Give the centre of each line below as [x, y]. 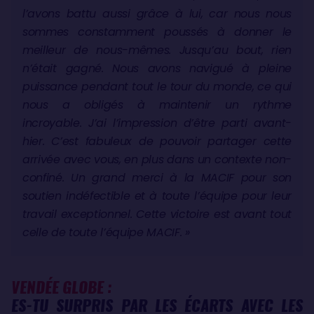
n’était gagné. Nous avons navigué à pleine [157, 68]
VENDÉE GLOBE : [62, 287]
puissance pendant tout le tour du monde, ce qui [157, 86]
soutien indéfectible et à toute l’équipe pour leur [157, 196]
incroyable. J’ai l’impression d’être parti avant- [157, 123]
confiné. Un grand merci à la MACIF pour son [157, 177]
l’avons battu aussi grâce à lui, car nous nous [157, 13]
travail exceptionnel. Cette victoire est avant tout [157, 214]
